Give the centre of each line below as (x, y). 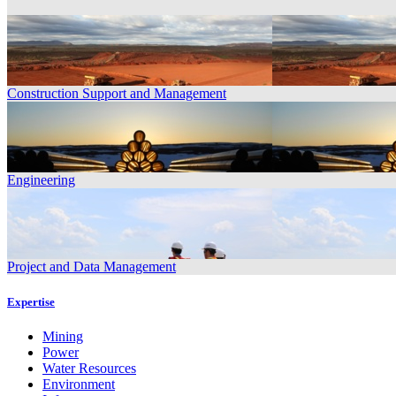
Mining (63, 336)
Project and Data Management (91, 267)
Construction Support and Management (117, 94)
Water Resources (89, 368)
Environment (79, 384)
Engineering (41, 180)
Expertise (31, 301)
